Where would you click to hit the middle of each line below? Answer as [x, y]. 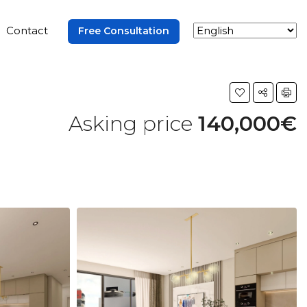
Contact [27, 30]
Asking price [133, 124]
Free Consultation [124, 31]
